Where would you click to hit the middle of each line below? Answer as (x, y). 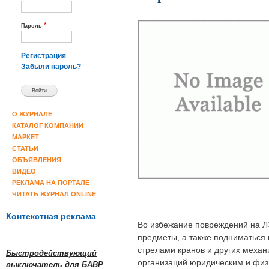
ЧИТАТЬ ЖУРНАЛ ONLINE (54, 194)
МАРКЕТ (26, 137)
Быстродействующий (51, 253)
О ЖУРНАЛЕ (32, 114)
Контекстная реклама (51, 216)
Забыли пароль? (51, 67)
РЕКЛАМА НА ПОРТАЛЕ (51, 182)
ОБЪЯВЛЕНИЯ (37, 159)
